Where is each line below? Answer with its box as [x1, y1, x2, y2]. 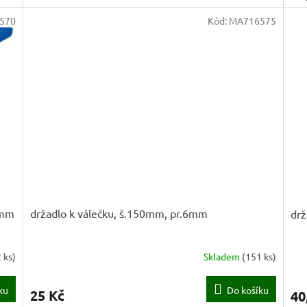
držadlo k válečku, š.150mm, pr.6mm [30, 206, 208, 221]
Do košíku [226, 284, 269, 297]
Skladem [203, 249, 242, 262]
